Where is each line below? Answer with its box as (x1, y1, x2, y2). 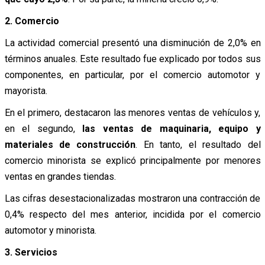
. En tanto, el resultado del (135, 138, 261, 150)
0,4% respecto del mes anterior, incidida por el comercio (4, 208, 261, 220)
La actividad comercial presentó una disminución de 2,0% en (4, 37, 261, 49)
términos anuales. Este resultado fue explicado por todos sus (4, 53, 261, 64)
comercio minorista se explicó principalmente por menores (4, 154, 261, 166)
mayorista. (4, 85, 47, 96)
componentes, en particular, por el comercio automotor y (4, 69, 261, 80)
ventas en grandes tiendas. (4, 170, 116, 182)
